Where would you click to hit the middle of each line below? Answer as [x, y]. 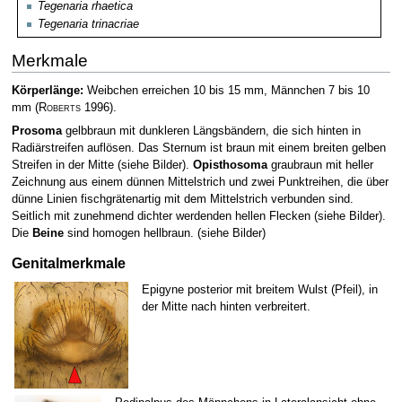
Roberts [59, 108]
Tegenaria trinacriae [89, 25]
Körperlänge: [47, 91]
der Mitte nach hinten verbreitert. [227, 306]
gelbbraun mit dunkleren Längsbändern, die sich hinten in [211, 131]
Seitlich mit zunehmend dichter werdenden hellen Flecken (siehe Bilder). [198, 216]
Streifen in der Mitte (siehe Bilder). [102, 165]
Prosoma [36, 131]
